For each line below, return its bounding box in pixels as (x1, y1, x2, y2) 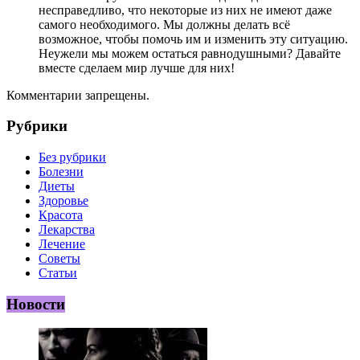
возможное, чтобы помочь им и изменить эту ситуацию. (39, 31, 348, 46)
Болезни (39, 164, 84, 178)
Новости (6, 295, 65, 313)
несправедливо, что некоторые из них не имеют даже (39, 2, 332, 17)
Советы (39, 251, 80, 265)
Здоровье (39, 193, 88, 207)
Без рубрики (39, 149, 106, 164)
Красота (39, 207, 83, 222)
